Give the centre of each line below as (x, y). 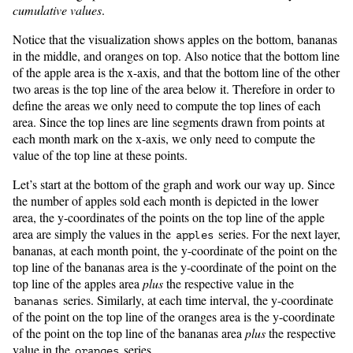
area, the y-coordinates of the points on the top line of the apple (169, 217)
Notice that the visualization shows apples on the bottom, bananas (175, 39)
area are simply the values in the (93, 234)
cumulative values (57, 10)
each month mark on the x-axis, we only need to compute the (164, 139)
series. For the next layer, (278, 234)
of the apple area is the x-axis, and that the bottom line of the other (176, 72)
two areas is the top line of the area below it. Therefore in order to (174, 89)
